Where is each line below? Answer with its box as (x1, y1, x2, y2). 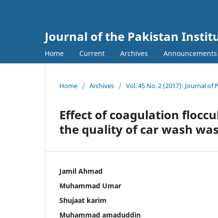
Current (79, 48, 105, 58)
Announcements (163, 48, 217, 58)
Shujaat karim (59, 195, 107, 205)
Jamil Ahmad (59, 166, 103, 176)
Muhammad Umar (59, 181, 121, 190)
